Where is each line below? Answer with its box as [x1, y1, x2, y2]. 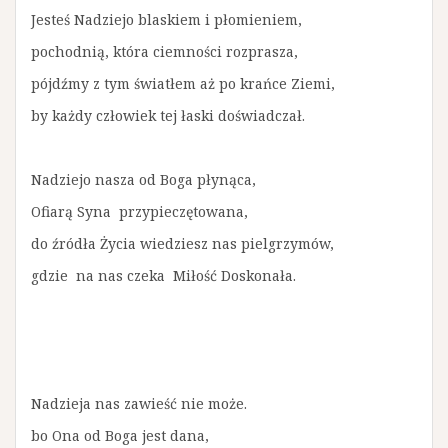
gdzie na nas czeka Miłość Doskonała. [31, 266, 296, 285]
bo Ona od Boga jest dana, [31, 426, 209, 445]
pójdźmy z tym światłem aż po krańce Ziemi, [31, 74, 335, 93]
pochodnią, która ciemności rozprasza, [31, 42, 298, 61]
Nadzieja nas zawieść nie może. [31, 394, 247, 413]
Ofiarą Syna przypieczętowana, [31, 202, 248, 221]
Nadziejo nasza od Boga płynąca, [31, 170, 256, 189]
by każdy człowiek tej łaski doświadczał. [31, 106, 305, 125]
